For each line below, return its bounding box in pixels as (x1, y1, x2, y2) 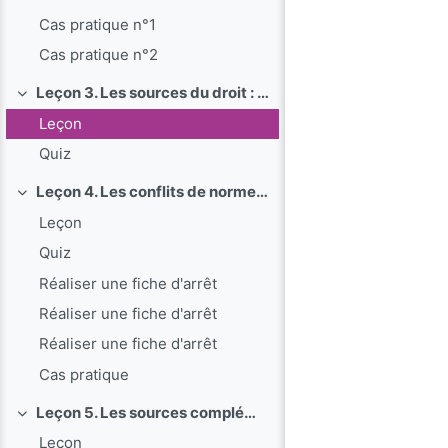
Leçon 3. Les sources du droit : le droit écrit (256, 83, 269, 103)
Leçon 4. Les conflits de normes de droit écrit (255, 182, 268, 202)
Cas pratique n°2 (39, 44, 159, 64)
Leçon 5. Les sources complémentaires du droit (243, 403, 256, 423)
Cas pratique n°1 (39, 14, 157, 34)
